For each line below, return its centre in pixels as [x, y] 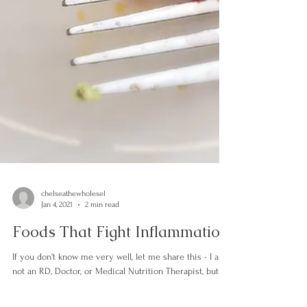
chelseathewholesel [73, 213]
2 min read [102, 224]
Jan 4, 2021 [57, 224]
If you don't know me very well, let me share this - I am [119, 276]
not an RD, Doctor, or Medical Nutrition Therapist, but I [118, 290]
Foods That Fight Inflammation [121, 251]
